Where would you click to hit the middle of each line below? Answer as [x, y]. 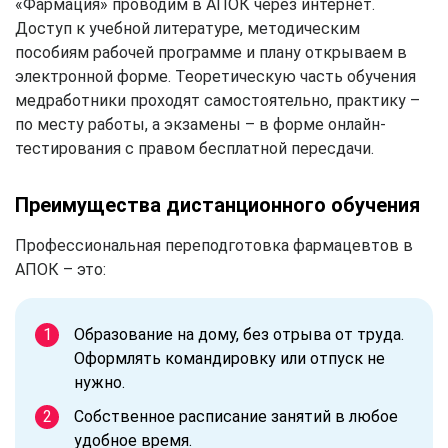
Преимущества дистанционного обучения [217, 204]
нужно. [99, 382]
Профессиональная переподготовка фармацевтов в [214, 245]
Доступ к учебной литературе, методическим [187, 28]
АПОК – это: [60, 269]
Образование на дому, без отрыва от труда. [239, 334]
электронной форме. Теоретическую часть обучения [215, 76]
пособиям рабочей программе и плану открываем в [211, 52]
